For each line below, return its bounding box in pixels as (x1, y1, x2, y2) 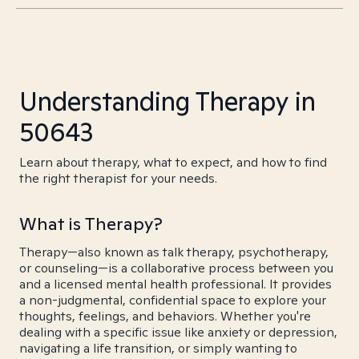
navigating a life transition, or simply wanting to (19, 340, 297, 357)
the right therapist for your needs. (19, 170, 217, 187)
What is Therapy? (19, 212, 163, 235)
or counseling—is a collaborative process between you (19, 260, 333, 276)
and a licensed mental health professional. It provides (19, 276, 332, 292)
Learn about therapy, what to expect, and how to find (19, 154, 327, 171)
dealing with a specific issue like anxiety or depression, (19, 324, 337, 341)
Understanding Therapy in (19, 84, 316, 118)
